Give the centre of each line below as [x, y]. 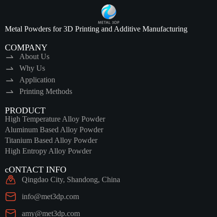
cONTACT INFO [36, 170]
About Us [34, 56]
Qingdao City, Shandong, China [71, 179]
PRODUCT [25, 110]
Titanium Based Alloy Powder [51, 140]
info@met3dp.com [50, 196]
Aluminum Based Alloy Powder [54, 130]
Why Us [32, 68]
